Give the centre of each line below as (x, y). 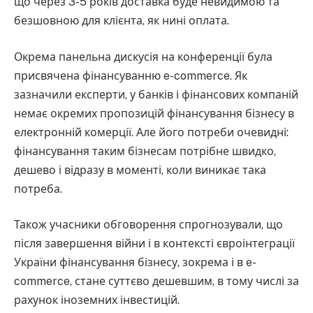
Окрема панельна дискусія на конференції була (143, 57)
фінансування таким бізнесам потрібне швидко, (145, 151)
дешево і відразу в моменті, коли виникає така (140, 170)
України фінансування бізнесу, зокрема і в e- (135, 263)
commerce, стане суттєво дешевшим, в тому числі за (156, 282)
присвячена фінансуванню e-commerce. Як (131, 75)
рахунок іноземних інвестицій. (97, 300)
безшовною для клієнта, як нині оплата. (122, 21)
